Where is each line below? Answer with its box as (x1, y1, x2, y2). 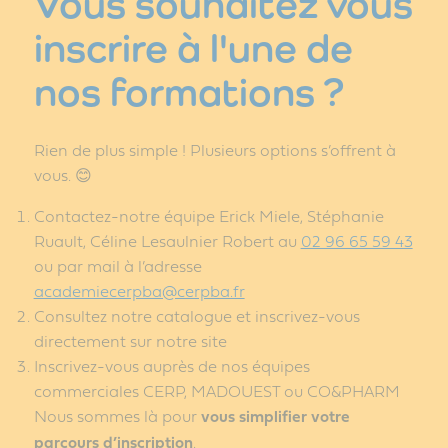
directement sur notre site (33, 328, 227, 352)
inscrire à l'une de (33, 23, 353, 71)
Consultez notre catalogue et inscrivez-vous (33, 303, 360, 327)
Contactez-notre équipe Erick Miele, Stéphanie (33, 203, 384, 227)
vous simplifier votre (200, 403, 350, 428)
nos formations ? (33, 67, 344, 115)
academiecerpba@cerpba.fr (33, 278, 245, 302)
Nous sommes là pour (33, 403, 201, 427)
